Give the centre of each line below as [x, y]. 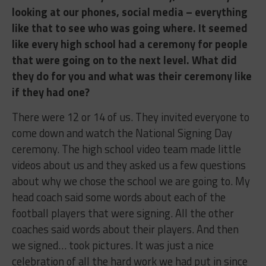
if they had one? [50, 92]
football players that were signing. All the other [123, 213]
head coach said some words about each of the [118, 197]
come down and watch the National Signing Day [122, 133]
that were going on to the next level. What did [124, 60]
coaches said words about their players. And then [125, 229]
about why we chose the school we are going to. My [131, 181]
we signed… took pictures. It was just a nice [113, 246]
